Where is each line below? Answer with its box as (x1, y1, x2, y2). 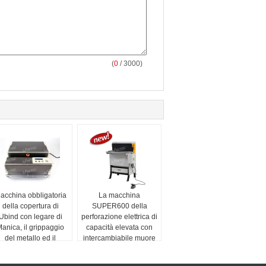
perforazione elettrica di (81, 213, 157, 221)
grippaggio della (4, 245, 57, 253)
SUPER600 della (91, 202, 147, 210)
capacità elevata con (86, 223, 153, 232)
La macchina (99, 191, 140, 199)
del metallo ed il (5, 234, 56, 242)
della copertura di (2, 202, 59, 210)
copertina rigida (5, 255, 56, 264)
